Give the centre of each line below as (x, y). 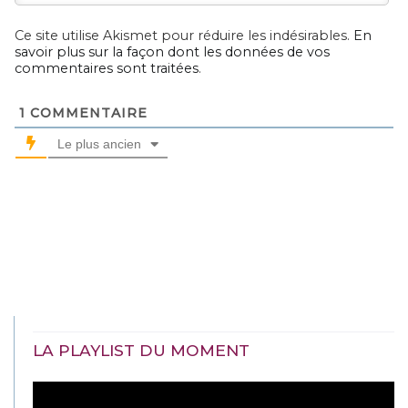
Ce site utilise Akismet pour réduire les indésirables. (184, 35)
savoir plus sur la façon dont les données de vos (172, 51)
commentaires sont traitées (107, 68)
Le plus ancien (99, 143)
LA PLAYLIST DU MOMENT (141, 350)
